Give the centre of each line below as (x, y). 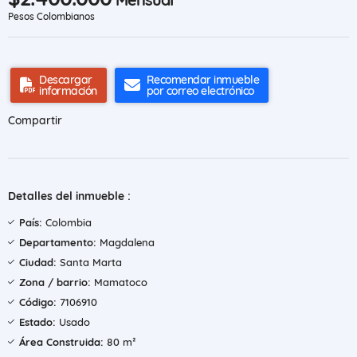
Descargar (66, 80)
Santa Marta (89, 262)
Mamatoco (119, 282)
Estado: (37, 322)
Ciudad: (38, 262)
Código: (38, 302)
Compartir (35, 120)
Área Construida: (61, 342)
